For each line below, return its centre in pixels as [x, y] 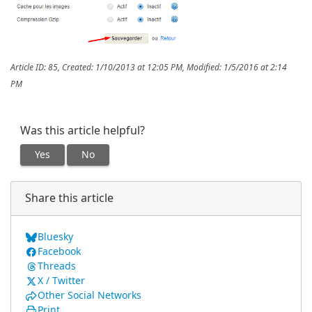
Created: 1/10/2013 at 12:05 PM [122, 68]
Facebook [59, 252]
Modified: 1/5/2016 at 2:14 [237, 68]
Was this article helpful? [83, 131]
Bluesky [55, 237]
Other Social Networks [89, 296]
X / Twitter [61, 281]
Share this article [69, 198]
